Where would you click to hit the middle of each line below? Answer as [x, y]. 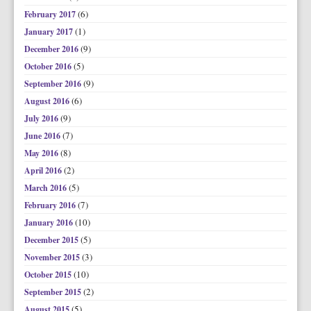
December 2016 [52, 49]
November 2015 [53, 257]
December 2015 [52, 240]
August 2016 [48, 101]
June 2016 [43, 136]
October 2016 [49, 66]
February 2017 [51, 14]
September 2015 [54, 292]
